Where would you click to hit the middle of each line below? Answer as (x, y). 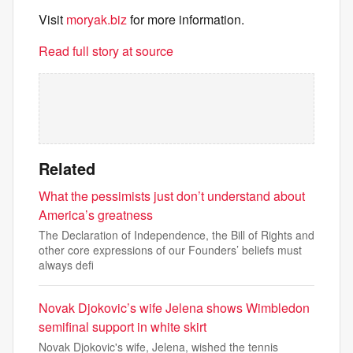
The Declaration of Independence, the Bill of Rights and (176, 235)
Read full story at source (106, 51)
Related (67, 168)
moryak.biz (97, 19)
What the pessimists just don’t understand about (172, 196)
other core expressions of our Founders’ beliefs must (170, 250)
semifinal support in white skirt (123, 327)
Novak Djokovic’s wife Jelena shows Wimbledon (174, 308)
